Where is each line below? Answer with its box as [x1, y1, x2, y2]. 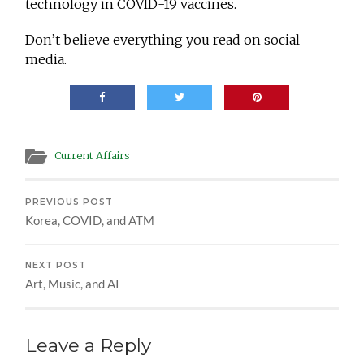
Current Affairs [54, 149, 131, 162]
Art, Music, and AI [25, 276, 120, 292]
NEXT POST [25, 260, 87, 271]
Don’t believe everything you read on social [25, 32, 301, 49]
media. [25, 51, 67, 68]
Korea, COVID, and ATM [25, 213, 155, 228]
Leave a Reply [25, 334, 152, 357]
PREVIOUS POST [25, 197, 114, 208]
